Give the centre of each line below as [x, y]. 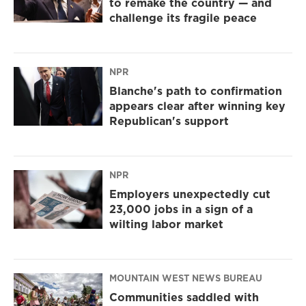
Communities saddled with [184, 297]
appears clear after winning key [197, 106]
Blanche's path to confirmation [196, 91]
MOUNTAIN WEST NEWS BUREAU [186, 278]
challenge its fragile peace [183, 17]
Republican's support [169, 121]
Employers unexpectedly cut [190, 194]
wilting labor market [166, 224]
